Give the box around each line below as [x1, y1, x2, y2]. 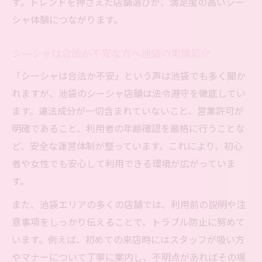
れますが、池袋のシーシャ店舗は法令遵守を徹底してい [12, 86, 246, 101]
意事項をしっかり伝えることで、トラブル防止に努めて [12, 215, 245, 229]
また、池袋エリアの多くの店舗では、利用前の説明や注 [12, 197, 246, 212]
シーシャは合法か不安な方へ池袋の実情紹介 [12, 46, 211, 60]
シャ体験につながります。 [12, 12, 123, 27]
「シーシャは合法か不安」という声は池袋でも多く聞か [12, 68, 246, 83]
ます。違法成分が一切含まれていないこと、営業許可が [12, 104, 244, 118]
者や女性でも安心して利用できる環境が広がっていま [12, 156, 236, 171]
